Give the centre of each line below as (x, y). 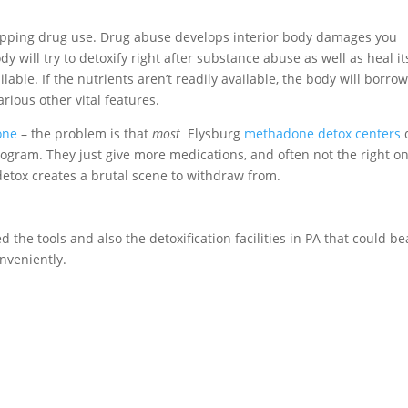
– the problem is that (85, 133)
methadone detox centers (323, 133)
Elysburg (213, 133)
